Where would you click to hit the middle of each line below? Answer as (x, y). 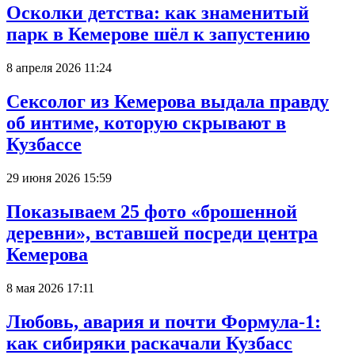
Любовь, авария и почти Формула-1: (164, 321)
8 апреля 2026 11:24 (59, 68)
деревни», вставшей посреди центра (162, 233)
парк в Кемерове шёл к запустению (158, 34)
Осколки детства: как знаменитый (158, 13)
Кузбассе (44, 144)
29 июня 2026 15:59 (59, 177)
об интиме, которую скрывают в (146, 122)
